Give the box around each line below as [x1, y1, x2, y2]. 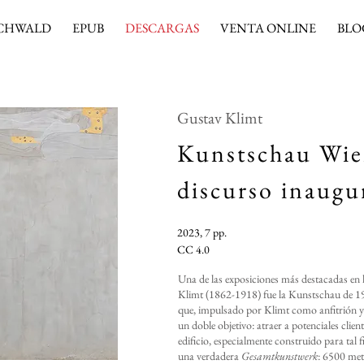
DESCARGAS [125, 19, 199, 37]
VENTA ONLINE [220, 19, 316, 37]
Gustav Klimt [177, 107, 262, 128]
